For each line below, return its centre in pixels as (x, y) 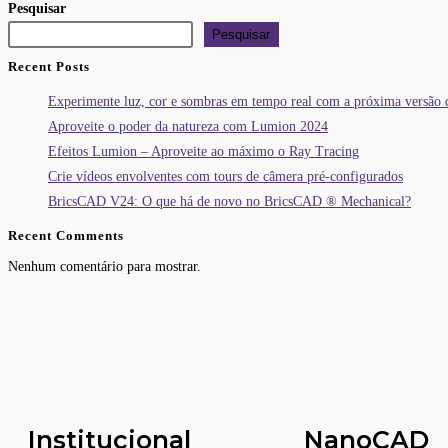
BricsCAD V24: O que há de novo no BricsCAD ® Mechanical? (229, 201)
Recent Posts (49, 66)
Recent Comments (66, 235)
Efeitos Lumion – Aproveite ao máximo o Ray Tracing (203, 151)
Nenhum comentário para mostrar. (104, 267)
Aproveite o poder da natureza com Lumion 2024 (188, 126)
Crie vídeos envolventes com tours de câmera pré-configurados (225, 176)
